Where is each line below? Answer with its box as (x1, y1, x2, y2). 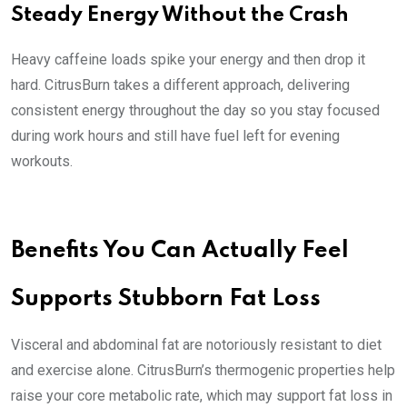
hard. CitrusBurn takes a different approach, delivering (11, 76, 350, 94)
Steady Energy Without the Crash (11, 5, 349, 26)
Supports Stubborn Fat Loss (11, 288, 321, 312)
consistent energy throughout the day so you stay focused (11, 102, 380, 120)
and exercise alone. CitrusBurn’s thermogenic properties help (11, 362, 395, 380)
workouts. (11, 153, 73, 171)
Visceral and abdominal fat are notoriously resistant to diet (11, 336, 382, 354)
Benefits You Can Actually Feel (11, 240, 349, 263)
